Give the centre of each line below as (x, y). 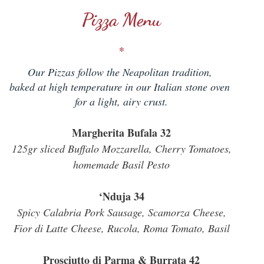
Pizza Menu (121, 19)
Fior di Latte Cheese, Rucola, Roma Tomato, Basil (121, 228)
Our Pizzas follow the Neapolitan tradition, (121, 72)
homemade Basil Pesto (121, 164)
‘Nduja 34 (121, 196)
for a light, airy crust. (121, 101)
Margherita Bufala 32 (121, 133)
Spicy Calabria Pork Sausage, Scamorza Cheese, (121, 212)
